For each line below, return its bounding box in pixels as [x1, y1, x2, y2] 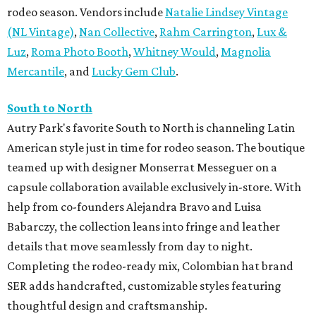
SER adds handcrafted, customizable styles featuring [7, 278, 281, 293]
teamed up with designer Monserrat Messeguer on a [7, 159, 277, 174]
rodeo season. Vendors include [7, 4, 163, 19]
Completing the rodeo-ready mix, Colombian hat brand [7, 258, 293, 273]
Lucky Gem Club [92, 63, 176, 78]
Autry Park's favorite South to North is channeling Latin [7, 120, 295, 135]
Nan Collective [79, 24, 154, 39]
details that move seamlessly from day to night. [7, 238, 253, 253]
